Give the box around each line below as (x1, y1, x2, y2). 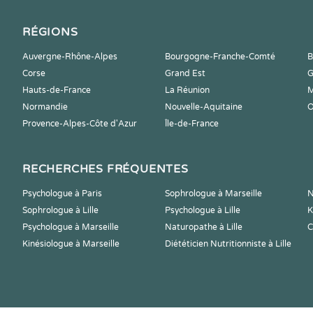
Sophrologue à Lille (22, 205, 99, 215)
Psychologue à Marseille (22, 222, 119, 232)
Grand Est (165, 68, 205, 78)
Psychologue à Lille (165, 205, 240, 215)
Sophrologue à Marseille (165, 189, 262, 198)
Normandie (22, 102, 68, 112)
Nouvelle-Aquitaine (165, 102, 242, 112)
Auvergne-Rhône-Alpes (22, 52, 117, 61)
